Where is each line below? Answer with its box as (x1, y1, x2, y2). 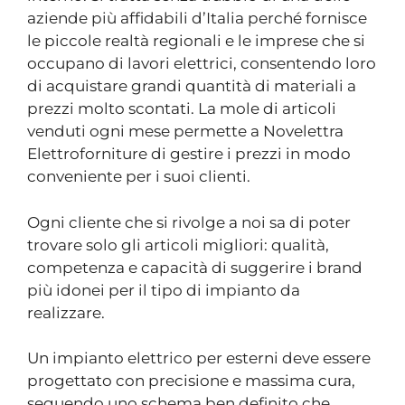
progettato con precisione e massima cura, (27, 372, 355, 390)
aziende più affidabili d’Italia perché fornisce (27, 9, 367, 27)
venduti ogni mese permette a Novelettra (27, 122, 344, 140)
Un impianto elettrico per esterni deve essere (27, 349, 371, 367)
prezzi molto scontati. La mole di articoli (27, 99, 336, 118)
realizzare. (27, 303, 105, 322)
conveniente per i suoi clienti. (27, 167, 250, 185)
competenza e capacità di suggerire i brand (27, 258, 363, 277)
